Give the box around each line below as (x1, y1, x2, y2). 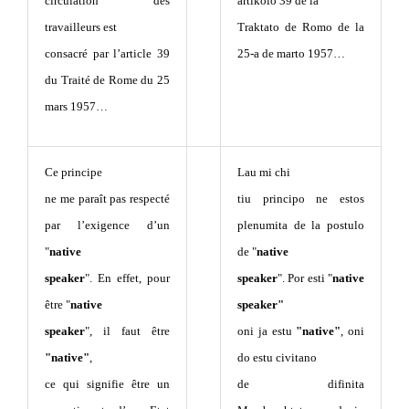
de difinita (237, 376, 364, 391)
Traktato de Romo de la (237, 19, 364, 34)
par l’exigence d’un (45, 217, 170, 232)
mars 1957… (45, 99, 108, 113)
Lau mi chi (237, 164, 290, 179)
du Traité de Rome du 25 (45, 72, 170, 87)
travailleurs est (45, 19, 117, 34)
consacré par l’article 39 (45, 46, 170, 60)
